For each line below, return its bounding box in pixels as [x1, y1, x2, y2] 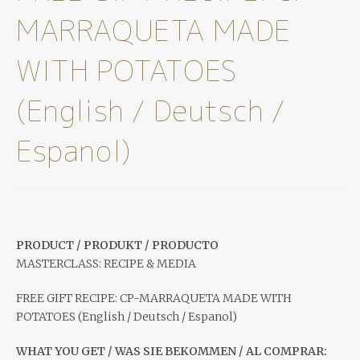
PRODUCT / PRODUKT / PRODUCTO [16, 238, 219, 253]
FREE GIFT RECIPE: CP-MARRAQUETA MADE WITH [16, 291, 292, 306]
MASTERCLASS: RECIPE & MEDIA [16, 256, 196, 272]
